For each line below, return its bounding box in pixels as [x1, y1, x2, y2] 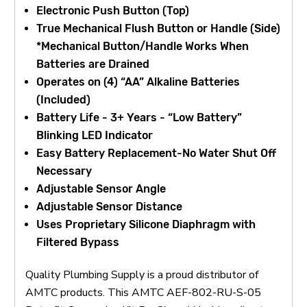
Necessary [36, 164, 93, 177]
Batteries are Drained [36, 57, 150, 71]
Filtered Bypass [36, 235, 120, 249]
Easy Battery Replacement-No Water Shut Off [36, 146, 277, 160]
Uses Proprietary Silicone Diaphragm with [36, 217, 256, 231]
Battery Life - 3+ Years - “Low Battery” [36, 110, 243, 124]
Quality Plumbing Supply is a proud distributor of [25, 267, 258, 282]
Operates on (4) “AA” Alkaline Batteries [36, 75, 241, 88]
